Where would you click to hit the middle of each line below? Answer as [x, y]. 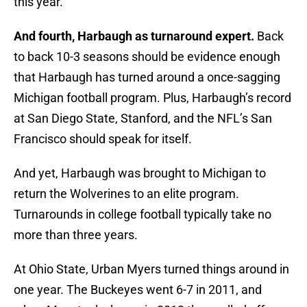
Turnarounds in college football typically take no [143, 214]
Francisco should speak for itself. [103, 139]
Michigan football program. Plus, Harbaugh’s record [152, 98]
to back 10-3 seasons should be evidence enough [147, 57]
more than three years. [76, 235]
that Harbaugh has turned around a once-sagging [147, 77]
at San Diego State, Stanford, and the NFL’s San [143, 119]
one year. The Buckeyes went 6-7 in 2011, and [138, 290]
